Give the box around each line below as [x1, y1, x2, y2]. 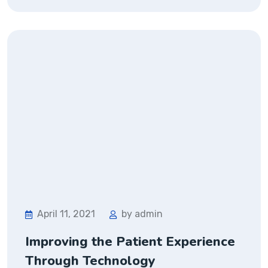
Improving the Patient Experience [25, 232, 235, 251]
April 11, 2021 [37, 208, 95, 220]
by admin [121, 208, 163, 220]
